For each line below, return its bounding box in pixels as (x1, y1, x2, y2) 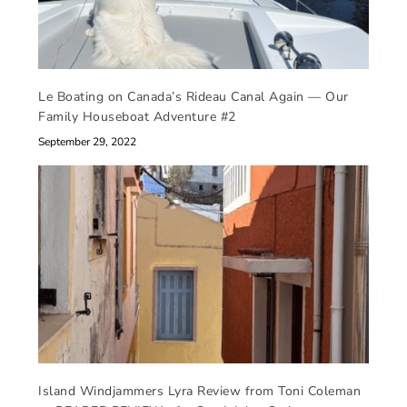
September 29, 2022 (38, 134, 137, 149)
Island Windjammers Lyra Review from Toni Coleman (38, 382, 362, 400)
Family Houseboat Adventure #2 (38, 107, 236, 125)
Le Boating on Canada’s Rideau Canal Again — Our (38, 87, 349, 105)
